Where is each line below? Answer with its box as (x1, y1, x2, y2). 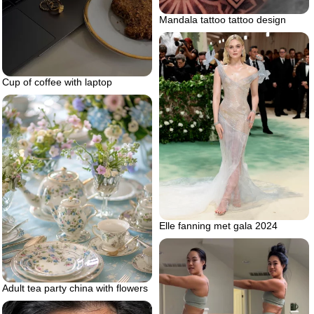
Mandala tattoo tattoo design (159, 13, 286, 25)
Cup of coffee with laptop (2, 76, 112, 88)
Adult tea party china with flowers (2, 282, 148, 294)
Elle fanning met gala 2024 (159, 219, 278, 231)
